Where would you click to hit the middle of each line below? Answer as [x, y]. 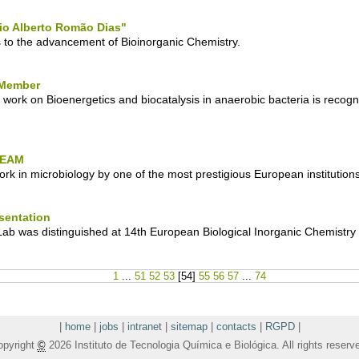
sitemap [189, 327]
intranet [144, 327]
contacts [236, 327]
